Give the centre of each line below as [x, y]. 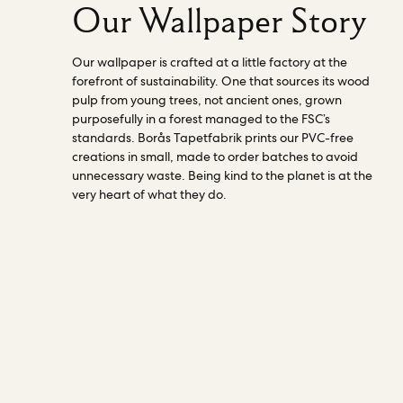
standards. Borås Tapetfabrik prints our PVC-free [213, 137]
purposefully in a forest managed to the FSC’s [201, 118]
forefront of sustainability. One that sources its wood [221, 81]
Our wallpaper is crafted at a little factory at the [210, 62]
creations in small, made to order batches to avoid [215, 156]
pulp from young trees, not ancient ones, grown [207, 99]
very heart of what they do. [149, 194]
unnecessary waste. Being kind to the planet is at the [222, 175]
